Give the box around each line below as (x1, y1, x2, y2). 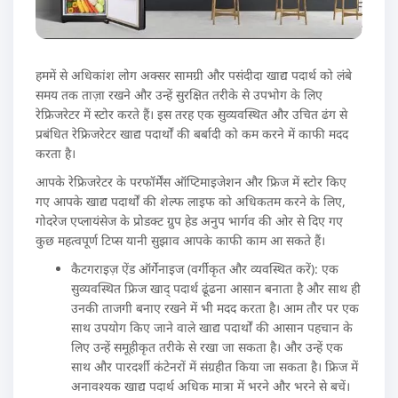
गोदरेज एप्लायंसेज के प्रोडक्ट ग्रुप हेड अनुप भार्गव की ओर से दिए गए (36, 211, 343, 229)
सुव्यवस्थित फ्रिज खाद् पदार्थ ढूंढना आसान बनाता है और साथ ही (71, 279, 361, 297)
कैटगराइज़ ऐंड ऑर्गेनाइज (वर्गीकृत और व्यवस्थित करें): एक (71, 259, 338, 277)
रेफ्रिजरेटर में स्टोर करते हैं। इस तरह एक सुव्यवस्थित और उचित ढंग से (36, 105, 347, 123)
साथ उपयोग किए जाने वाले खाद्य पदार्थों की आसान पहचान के (71, 318, 353, 336)
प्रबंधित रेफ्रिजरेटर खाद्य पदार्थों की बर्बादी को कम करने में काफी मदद (36, 124, 348, 142)
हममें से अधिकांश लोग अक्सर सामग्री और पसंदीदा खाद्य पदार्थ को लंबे (36, 66, 352, 84)
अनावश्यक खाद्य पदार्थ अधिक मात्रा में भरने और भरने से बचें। (71, 377, 350, 394)
